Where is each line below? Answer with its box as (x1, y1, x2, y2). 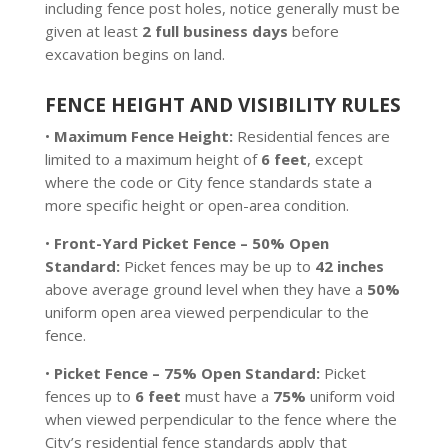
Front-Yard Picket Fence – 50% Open (53, 233, 329, 253)
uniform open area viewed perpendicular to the (44, 302, 369, 322)
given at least (44, 21, 142, 41)
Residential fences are (232, 126, 390, 146)
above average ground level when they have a (44, 279, 367, 299)
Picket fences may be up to (119, 256, 315, 276)
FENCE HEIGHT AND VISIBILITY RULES (44, 92, 401, 118)
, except (306, 149, 363, 169)
